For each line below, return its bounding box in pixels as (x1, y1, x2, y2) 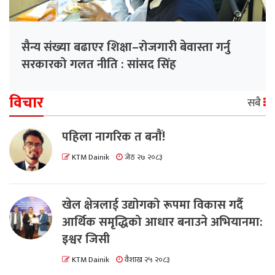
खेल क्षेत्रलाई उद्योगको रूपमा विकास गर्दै (62, 194, 243, 215)
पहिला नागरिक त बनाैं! (62, 126, 165, 147)
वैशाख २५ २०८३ (123, 253, 170, 266)
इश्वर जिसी (62, 228, 110, 250)
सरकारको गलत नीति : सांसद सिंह (21, 53, 176, 75)
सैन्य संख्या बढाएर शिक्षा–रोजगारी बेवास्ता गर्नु (21, 36, 230, 58)
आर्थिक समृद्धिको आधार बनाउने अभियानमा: (62, 211, 263, 233)
